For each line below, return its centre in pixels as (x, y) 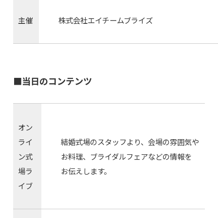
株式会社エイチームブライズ (105, 20)
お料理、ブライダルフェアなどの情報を (126, 156)
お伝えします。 (86, 171)
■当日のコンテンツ (52, 81)
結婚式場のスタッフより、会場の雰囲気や (130, 142)
